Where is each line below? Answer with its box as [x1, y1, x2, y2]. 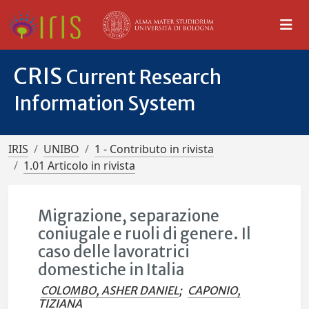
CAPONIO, [188, 283, 241, 297]
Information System [14, 91, 196, 116]
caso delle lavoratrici [38, 242, 190, 261]
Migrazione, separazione [38, 206, 220, 226]
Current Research [66, 65, 221, 90]
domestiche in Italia [38, 260, 185, 279]
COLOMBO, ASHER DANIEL [41, 283, 179, 297]
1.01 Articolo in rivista [23, 158, 135, 173]
